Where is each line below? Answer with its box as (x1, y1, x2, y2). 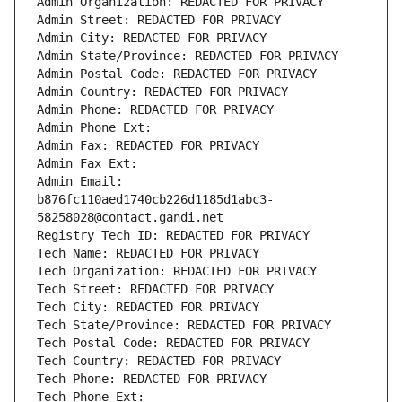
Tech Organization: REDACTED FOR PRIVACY (37, 264, 317, 279)
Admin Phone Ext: (37, 120, 152, 135)
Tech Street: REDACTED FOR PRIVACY (37, 282, 274, 297)
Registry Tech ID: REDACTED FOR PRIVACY (37, 228, 310, 243)
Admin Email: (37, 174, 123, 189)
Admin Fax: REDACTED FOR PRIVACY (37, 138, 259, 153)
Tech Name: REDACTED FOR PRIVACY (37, 246, 259, 261)
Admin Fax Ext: (37, 156, 137, 171)
